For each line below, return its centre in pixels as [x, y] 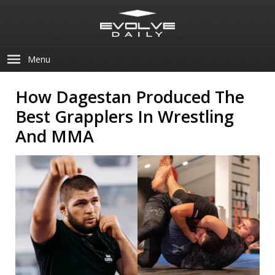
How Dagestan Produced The [130, 97]
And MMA [55, 136]
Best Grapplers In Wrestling [125, 116]
